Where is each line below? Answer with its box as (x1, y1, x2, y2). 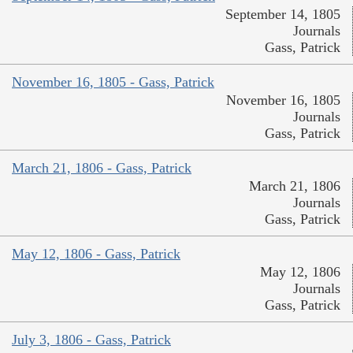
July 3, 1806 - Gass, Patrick (12, 331, 171, 347)
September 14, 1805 (225, 6, 340, 22)
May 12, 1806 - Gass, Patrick (12, 245, 180, 262)
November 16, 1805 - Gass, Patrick (12, 73, 214, 90)
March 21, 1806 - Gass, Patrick (12, 159, 191, 176)
